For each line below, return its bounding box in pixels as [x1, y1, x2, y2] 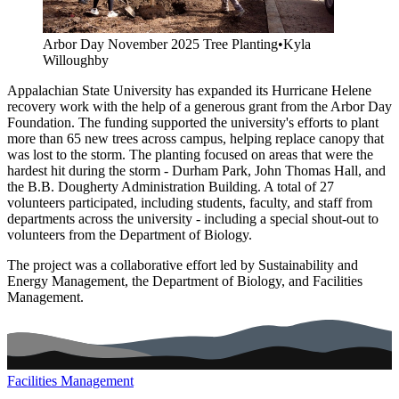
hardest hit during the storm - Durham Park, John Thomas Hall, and [7, 162, 386, 178]
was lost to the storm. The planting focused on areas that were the [7, 146, 373, 162]
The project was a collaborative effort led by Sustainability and [7, 256, 358, 273]
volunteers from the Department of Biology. [7, 226, 252, 242]
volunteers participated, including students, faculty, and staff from [7, 194, 372, 210]
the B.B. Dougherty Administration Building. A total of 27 [7, 178, 334, 194]
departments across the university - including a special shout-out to [7, 210, 379, 226]
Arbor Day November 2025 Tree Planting [43, 36, 278, 52]
